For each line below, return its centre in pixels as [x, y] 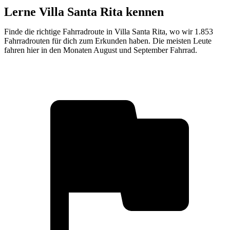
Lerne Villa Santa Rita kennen [84, 12]
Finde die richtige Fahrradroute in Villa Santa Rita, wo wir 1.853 [109, 31]
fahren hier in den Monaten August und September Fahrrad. [101, 50]
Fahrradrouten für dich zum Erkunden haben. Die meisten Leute [108, 41]
